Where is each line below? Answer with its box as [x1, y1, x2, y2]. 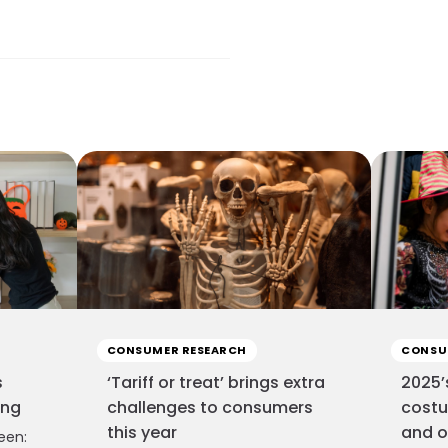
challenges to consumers [106, 395, 313, 419]
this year [106, 420, 177, 444]
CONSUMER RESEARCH [106, 341, 248, 358]
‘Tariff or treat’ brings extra [106, 370, 325, 394]
